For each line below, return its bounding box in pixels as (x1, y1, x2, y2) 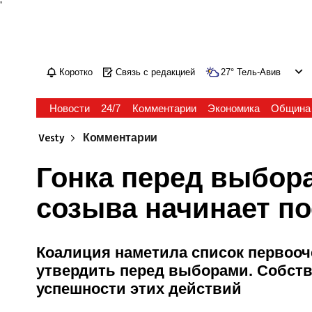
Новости (49, 102, 91, 114)
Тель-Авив (237, 67, 281, 77)
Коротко (59, 67, 93, 77)
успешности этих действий (36, 279, 242, 297)
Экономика (207, 102, 260, 114)
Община (270, 102, 311, 114)
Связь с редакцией (116, 67, 196, 77)
